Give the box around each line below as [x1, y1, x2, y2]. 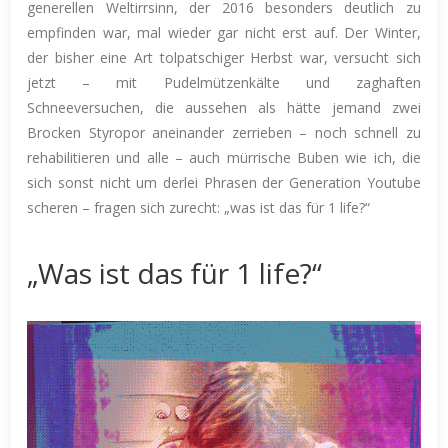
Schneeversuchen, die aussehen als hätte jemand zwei [27, 97, 421, 117]
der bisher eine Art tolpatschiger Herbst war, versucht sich [27, 47, 421, 67]
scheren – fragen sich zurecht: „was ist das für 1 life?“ [27, 197, 371, 217]
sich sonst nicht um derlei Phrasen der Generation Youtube [27, 172, 421, 192]
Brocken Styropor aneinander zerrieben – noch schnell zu [27, 122, 421, 142]
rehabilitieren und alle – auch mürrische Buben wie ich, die [27, 147, 421, 167]
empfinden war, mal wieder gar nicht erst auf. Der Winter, [27, 22, 421, 42]
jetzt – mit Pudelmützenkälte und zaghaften [27, 72, 421, 92]
